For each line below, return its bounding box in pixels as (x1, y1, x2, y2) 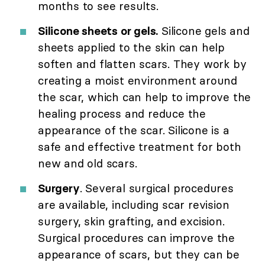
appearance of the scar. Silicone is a (38, 123, 230, 138)
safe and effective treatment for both (38, 140, 241, 154)
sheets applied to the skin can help (38, 40, 225, 55)
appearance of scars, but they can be (38, 247, 240, 262)
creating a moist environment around (38, 73, 237, 88)
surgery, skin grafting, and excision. (38, 214, 225, 229)
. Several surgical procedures (79, 181, 234, 196)
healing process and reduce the (38, 106, 206, 121)
